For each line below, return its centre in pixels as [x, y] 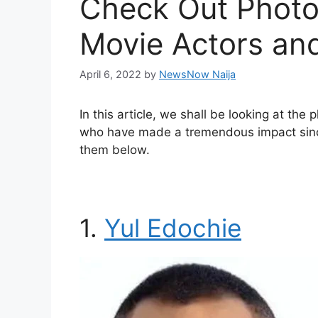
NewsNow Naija [197, 74]
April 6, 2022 [110, 74]
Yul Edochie [173, 227]
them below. [115, 149]
